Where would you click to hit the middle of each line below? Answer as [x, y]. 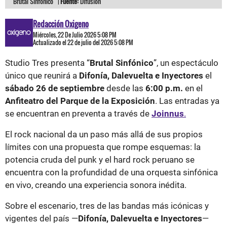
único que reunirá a [42, 75]
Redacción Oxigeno [61, 24]
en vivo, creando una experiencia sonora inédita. [96, 185]
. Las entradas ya [187, 101]
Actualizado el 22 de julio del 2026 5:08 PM [83, 42]
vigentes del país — [42, 218]
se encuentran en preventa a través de [78, 113]
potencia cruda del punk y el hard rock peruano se [100, 159]
